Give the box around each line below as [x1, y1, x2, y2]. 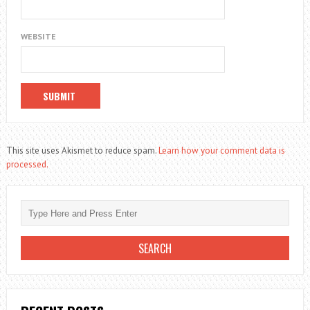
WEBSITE [20, 31, 56, 42]
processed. [6, 158, 48, 171]
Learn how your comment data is [158, 145, 285, 157]
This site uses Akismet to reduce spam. [6, 145, 158, 157]
